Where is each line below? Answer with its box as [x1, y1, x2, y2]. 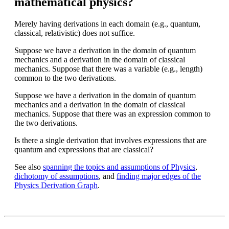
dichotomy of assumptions [14, 172, 99, 181]
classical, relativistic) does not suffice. [14, 29, 135, 38]
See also [14, 163, 43, 172]
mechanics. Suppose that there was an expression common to [14, 109, 211, 119]
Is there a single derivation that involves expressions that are [14, 136, 207, 145]
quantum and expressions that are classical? [14, 145, 153, 154]
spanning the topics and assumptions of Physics [43, 163, 195, 172]
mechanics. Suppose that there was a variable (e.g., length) [14, 64, 202, 74]
